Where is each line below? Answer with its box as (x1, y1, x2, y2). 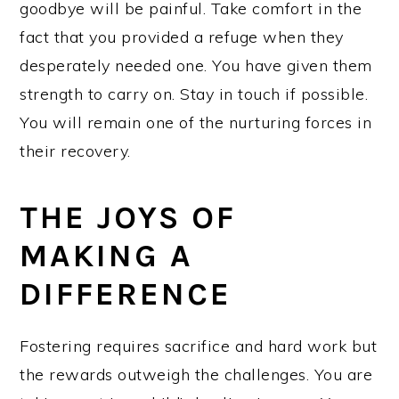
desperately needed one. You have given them (20, 54, 372, 76)
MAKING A (20, 236, 194, 274)
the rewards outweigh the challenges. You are (20, 363, 373, 385)
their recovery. (20, 140, 131, 161)
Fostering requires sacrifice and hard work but (20, 335, 378, 356)
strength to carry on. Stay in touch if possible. (20, 83, 369, 104)
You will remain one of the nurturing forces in (20, 111, 372, 133)
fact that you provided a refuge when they (20, 26, 344, 47)
